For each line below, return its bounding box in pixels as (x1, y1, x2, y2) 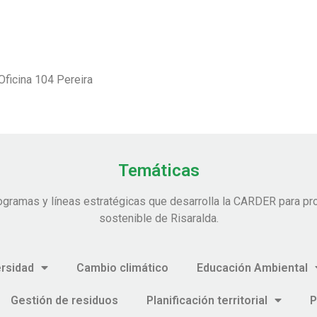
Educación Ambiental (196, 260, 308, 275)
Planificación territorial (146, 293, 267, 307)
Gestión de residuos (11, 293, 118, 307)
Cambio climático (76, 260, 168, 275)
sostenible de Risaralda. (98, 212, 219, 226)
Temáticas (117, 161, 200, 181)
